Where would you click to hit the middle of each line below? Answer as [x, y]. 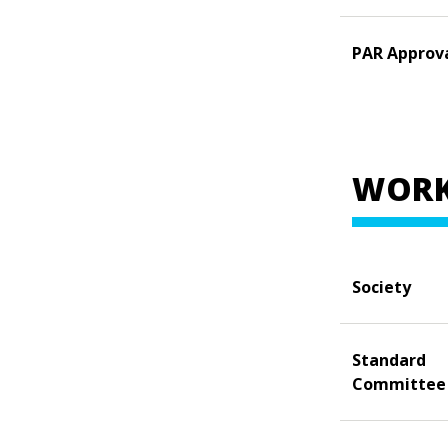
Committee [399, 383]
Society [381, 286]
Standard [389, 359]
